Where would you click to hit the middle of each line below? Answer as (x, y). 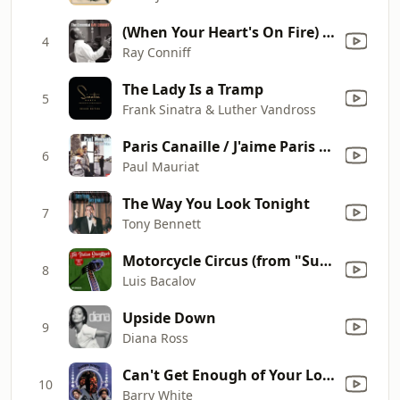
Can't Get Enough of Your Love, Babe (329, 375)
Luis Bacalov (159, 280)
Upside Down (169, 317)
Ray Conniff (157, 52)
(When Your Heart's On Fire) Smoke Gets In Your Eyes (329, 32)
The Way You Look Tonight (216, 203)
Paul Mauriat (161, 166)
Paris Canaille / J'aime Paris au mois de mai (325, 146)
